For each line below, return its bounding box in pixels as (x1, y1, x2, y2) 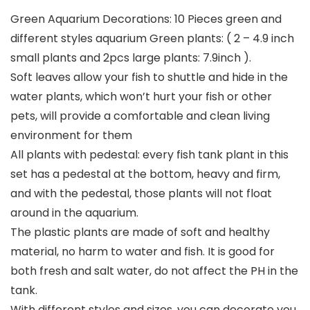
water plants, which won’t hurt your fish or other (10, 89, 272, 105)
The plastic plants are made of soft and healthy (10, 224, 270, 241)
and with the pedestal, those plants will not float (10, 185, 272, 202)
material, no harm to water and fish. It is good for (10, 244, 275, 260)
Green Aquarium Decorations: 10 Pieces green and (10, 11, 282, 28)
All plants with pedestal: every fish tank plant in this (10, 147, 289, 163)
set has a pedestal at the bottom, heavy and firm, (10, 166, 280, 183)
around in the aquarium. (10, 205, 138, 221)
